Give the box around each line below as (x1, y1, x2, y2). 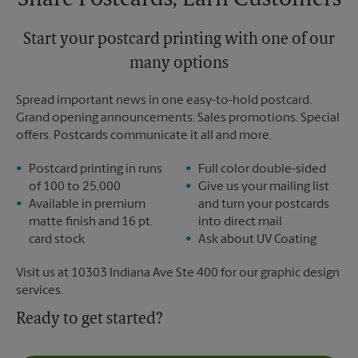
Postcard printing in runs (29, 163, 162, 176)
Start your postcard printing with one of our (23, 32, 335, 48)
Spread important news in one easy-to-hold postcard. (16, 94, 312, 107)
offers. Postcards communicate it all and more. (16, 129, 272, 142)
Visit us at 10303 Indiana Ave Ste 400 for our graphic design (16, 267, 340, 280)
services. (16, 284, 63, 297)
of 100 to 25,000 (29, 181, 121, 193)
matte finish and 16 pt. (29, 216, 153, 229)
